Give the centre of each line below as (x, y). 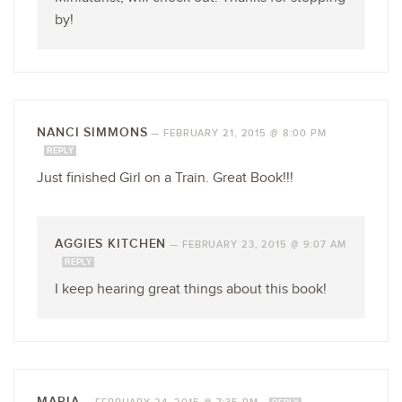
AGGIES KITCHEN (111, 243)
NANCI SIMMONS (92, 132)
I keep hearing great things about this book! (191, 289)
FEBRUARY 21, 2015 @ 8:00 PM (245, 133)
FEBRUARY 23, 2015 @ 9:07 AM (264, 244)
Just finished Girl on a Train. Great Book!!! (165, 178)
